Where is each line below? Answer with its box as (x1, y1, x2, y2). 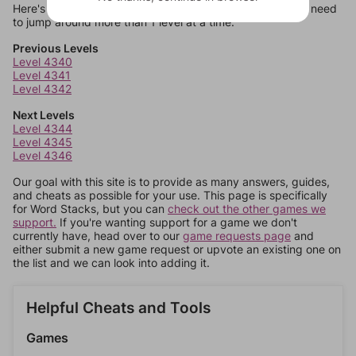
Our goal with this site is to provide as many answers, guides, (13, 175, 330, 188)
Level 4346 (13, 149, 72, 162)
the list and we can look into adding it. (13, 256, 210, 269)
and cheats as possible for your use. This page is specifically (13, 188, 327, 202)
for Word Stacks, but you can (13, 202, 168, 215)
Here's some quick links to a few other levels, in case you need (13, 2, 337, 15)
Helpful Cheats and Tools (26, 299, 211, 317)
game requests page (183, 229, 291, 242)
